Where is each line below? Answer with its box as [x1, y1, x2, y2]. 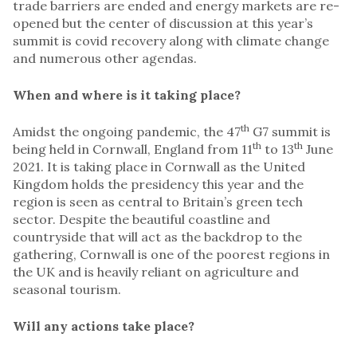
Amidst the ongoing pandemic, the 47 [13, 123, 241, 139]
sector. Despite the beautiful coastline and [13, 210, 270, 227]
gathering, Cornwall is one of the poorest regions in [13, 245, 330, 262]
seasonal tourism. [13, 280, 121, 297]
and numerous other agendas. [13, 49, 197, 66]
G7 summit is [249, 123, 331, 139]
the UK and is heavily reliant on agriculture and [13, 263, 299, 280]
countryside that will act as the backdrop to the [13, 228, 302, 245]
